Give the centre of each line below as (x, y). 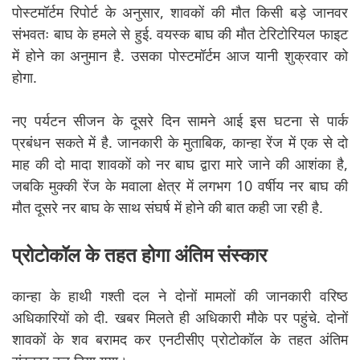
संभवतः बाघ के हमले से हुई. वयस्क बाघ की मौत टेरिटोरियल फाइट (180, 34)
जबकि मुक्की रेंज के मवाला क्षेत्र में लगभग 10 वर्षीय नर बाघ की (180, 186)
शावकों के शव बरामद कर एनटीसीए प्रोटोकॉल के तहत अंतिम (180, 340)
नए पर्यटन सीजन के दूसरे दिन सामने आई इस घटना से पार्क (180, 121)
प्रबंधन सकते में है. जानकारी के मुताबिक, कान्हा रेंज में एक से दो (180, 143)
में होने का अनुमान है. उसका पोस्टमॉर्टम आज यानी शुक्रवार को (180, 56)
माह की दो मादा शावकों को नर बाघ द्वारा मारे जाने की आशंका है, (180, 164)
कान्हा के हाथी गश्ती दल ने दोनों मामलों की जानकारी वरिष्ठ (180, 296)
